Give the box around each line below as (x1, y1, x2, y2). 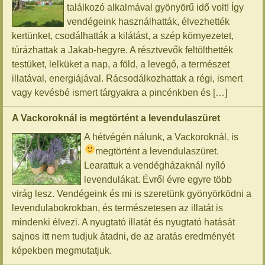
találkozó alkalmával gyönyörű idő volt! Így (67, 2, 244, 12)
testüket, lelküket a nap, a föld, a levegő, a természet (12, 59, 230, 69)
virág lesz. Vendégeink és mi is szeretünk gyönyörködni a (12, 189, 252, 199)
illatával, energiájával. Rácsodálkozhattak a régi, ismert (12, 73, 243, 83)
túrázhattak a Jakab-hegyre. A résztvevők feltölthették (12, 45, 234, 55)
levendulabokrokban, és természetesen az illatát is (12, 203, 224, 213)
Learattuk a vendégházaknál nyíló (84, 160, 226, 170)
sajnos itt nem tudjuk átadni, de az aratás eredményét (12, 231, 235, 241)
